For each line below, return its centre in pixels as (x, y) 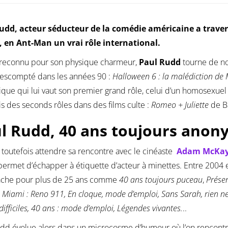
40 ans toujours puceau (161, 180)
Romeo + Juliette (180, 105)
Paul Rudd (160, 62)
